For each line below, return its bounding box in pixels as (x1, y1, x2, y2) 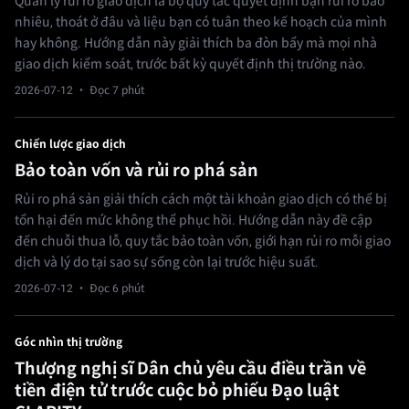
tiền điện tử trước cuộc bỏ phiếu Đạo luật (15, 381, 340, 401)
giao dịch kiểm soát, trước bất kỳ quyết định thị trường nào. (15, 57, 366, 72)
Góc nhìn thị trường (15, 336, 122, 350)
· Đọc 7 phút (73, 84, 145, 98)
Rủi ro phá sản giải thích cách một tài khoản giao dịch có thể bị (15, 192, 387, 207)
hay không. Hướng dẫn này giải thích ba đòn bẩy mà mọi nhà (15, 36, 377, 51)
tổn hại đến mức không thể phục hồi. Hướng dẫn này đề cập (15, 213, 372, 228)
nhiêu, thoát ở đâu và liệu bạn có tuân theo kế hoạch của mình (15, 15, 387, 30)
